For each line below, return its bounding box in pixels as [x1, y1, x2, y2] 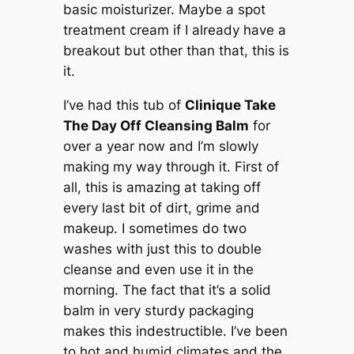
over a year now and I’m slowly [62, 137, 258, 154]
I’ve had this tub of [62, 96, 185, 113]
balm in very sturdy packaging [62, 302, 254, 318]
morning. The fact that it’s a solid [62, 281, 271, 298]
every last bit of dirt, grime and [62, 199, 260, 216]
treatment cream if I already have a [62, 22, 286, 39]
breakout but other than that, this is [62, 43, 289, 59]
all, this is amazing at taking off [62, 179, 261, 195]
